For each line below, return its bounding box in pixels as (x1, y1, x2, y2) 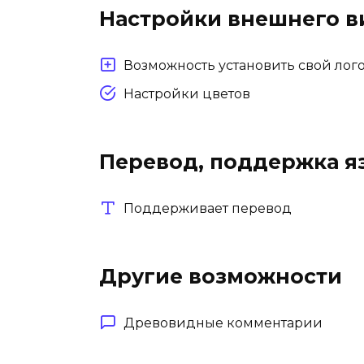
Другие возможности (99, 263, 342, 288)
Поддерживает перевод (123, 200, 292, 216)
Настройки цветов (123, 85, 250, 102)
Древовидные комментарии (123, 314, 323, 331)
